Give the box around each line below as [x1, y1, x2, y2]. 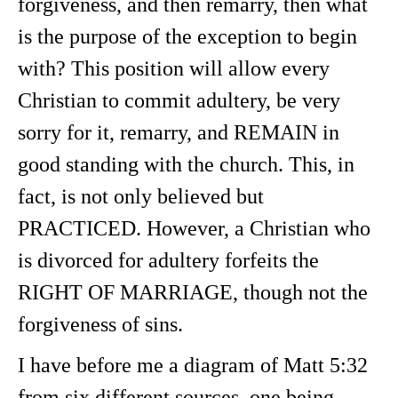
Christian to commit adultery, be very [18, 89, 340, 112]
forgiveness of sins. [18, 313, 183, 336]
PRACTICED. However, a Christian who [18, 217, 370, 240]
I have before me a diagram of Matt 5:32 [18, 354, 368, 377]
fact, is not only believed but [18, 185, 264, 208]
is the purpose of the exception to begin [18, 25, 357, 48]
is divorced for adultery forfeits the [18, 249, 319, 272]
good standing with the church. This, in [18, 153, 354, 176]
